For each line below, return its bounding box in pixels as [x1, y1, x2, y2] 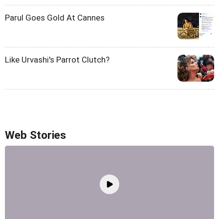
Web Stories [5, 129, 66, 142]
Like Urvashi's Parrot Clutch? [5, 55, 109, 65]
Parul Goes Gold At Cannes [5, 13, 105, 22]
